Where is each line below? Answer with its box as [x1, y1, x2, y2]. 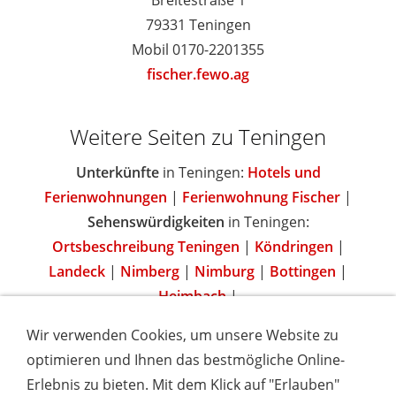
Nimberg [120, 262, 179, 282]
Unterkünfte [75, 163, 159, 183]
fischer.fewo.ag [147, 65, 249, 85]
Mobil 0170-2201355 [132, 40, 264, 60]
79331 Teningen [145, 15, 251, 35]
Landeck [49, 262, 105, 282]
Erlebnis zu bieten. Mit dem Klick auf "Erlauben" [27, 375, 339, 394]
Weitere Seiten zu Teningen [70, 122, 326, 152]
